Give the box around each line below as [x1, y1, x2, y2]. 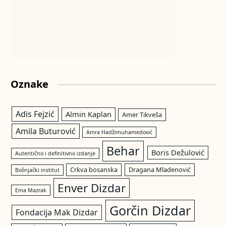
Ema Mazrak [15, 187, 47, 194]
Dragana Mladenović [128, 165, 191, 174]
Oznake [11, 77, 48, 91]
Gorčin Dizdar [109, 202, 191, 219]
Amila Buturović [15, 126, 76, 137]
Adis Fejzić [15, 108, 54, 120]
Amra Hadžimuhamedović [86, 129, 153, 136]
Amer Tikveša [122, 110, 162, 119]
